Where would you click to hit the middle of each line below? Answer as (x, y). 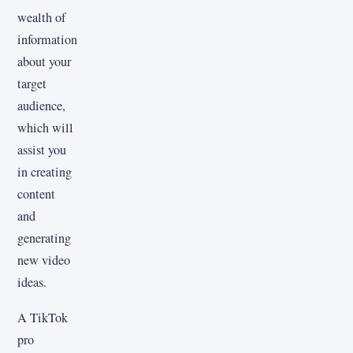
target (32, 84)
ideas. (32, 282)
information (47, 40)
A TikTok (43, 317)
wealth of (41, 18)
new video (44, 260)
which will (45, 128)
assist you (42, 150)
